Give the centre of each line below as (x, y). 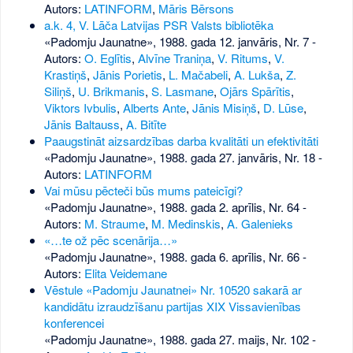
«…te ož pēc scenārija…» (110, 240)
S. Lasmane (182, 91)
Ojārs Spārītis (255, 91)
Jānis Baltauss (82, 124)
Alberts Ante (154, 107)
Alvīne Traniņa (174, 58)
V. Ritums (242, 58)
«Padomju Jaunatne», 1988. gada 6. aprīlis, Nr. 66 (171, 256)
